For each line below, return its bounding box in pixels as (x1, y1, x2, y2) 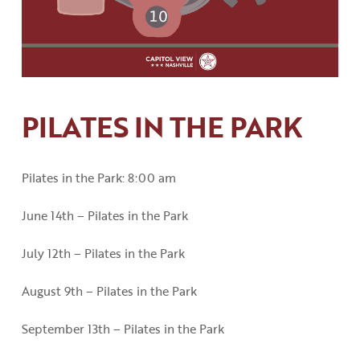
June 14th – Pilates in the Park (21, 207, 188, 225)
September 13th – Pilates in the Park (21, 320, 224, 338)
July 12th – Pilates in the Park (21, 244, 185, 263)
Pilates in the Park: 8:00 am (21, 169, 176, 187)
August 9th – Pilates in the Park (21, 282, 197, 301)
